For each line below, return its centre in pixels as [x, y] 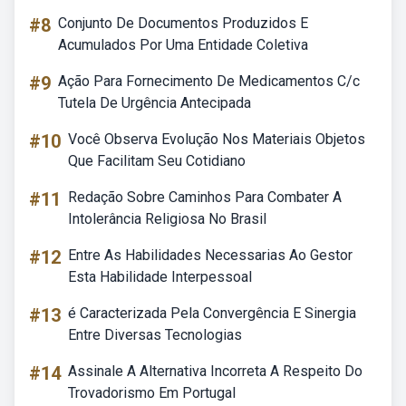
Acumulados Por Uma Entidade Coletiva [183, 45]
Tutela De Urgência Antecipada [155, 103]
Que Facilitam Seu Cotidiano [157, 161]
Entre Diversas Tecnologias [155, 335]
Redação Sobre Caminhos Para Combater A [205, 197]
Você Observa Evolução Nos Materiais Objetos [217, 139]
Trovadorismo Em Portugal [152, 393]
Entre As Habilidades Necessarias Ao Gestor [210, 255]
